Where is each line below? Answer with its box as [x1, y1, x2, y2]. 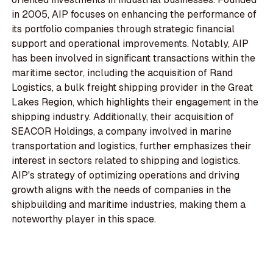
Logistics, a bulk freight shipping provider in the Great [12, 80, 253, 94]
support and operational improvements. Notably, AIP [12, 37, 249, 50]
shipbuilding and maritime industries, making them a [12, 197, 246, 211]
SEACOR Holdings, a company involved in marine [12, 124, 232, 138]
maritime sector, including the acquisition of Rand [12, 66, 233, 79]
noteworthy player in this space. [12, 212, 157, 225]
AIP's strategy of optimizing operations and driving [12, 168, 240, 182]
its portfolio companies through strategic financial [12, 22, 235, 35]
